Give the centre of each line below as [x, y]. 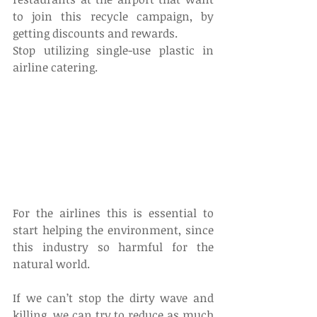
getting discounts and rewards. [95, 33]
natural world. [51, 264]
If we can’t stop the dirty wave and [113, 298]
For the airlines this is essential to [113, 213]
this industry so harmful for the [113, 247]
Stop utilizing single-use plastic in [113, 50]
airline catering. [55, 67]
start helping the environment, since [113, 230]
